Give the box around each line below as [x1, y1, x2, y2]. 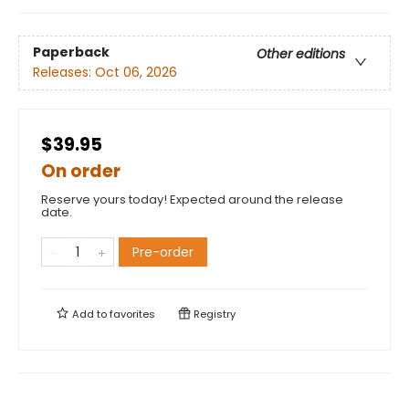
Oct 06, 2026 [95, 63, 177, 82]
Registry [191, 307, 236, 321]
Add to [69, 307, 110, 321]
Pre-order [132, 243, 194, 261]
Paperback [33, 43, 110, 62]
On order [41, 159, 121, 184]
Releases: [33, 63, 95, 82]
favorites [110, 307, 155, 321]
